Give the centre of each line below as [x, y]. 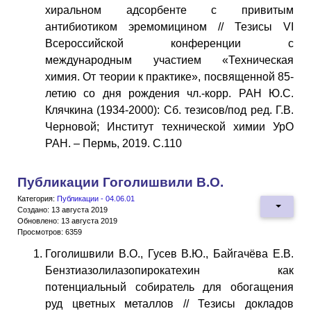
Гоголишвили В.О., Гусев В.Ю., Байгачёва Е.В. [169, 253]
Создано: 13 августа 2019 [62, 209]
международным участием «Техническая [169, 60]
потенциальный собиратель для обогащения [169, 287]
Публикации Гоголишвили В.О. [120, 182]
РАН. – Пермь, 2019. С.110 [114, 143]
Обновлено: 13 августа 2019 [67, 220]
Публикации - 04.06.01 [96, 198]
